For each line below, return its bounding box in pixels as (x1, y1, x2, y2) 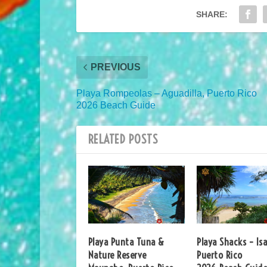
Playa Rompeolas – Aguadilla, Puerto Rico (76, 88, 257, 98)
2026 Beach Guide (76, 100, 156, 110)
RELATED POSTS (88, 131, 159, 147)
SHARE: (196, 9, 228, 19)
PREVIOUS (90, 61, 141, 72)
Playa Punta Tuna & (88, 235, 164, 249)
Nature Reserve (88, 249, 147, 262)
